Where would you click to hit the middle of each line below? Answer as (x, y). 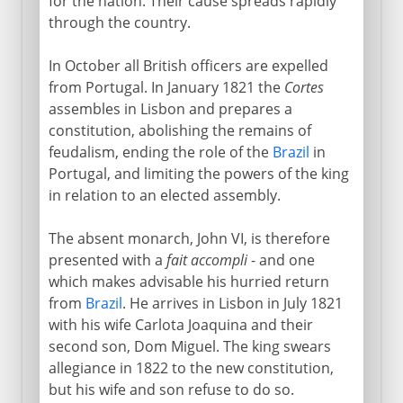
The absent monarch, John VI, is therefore (189, 238)
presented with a (107, 260)
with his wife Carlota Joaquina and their (180, 324)
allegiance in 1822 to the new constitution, (191, 367)
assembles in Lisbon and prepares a (170, 108)
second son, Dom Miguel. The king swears (189, 346)
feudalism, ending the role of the (160, 152)
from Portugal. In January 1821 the (166, 87)
